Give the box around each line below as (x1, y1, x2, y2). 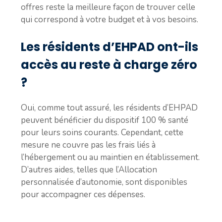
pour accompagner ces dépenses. (21, 189, 145, 200)
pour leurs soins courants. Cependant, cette (21, 127, 183, 138)
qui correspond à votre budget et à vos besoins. (21, 13, 198, 25)
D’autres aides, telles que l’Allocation (21, 164, 157, 175)
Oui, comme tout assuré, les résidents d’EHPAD (21, 102, 198, 113)
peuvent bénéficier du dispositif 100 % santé (21, 114, 188, 126)
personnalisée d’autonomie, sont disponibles (21, 176, 187, 188)
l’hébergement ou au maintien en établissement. (21, 152, 200, 163)
